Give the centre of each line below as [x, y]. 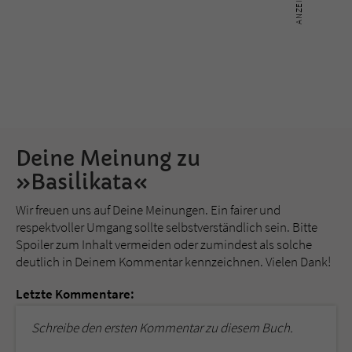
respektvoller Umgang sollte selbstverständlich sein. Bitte [167, 227]
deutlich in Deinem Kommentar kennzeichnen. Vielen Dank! [173, 261]
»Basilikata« [82, 182]
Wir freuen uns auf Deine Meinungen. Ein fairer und [148, 209]
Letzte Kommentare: [75, 293]
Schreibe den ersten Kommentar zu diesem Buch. [162, 327]
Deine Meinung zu [108, 158]
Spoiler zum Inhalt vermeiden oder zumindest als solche [164, 244]
